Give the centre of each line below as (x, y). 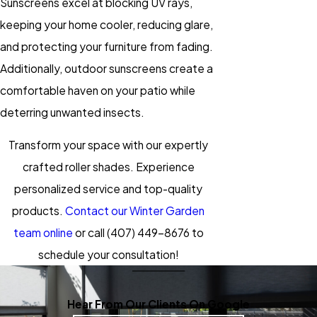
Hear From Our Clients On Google (158, 304)
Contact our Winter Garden (135, 211)
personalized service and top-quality (108, 189)
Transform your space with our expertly (108, 145)
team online (43, 233)
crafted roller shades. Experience (108, 167)
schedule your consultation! (108, 255)
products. (39, 211)
